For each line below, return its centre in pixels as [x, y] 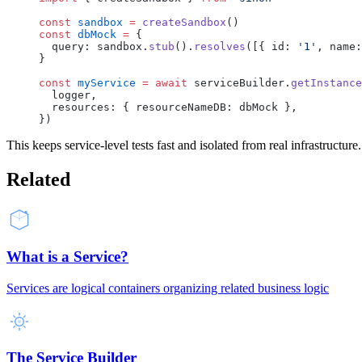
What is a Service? [67, 256]
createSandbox [181, 23]
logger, [74, 95]
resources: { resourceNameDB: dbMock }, [175, 107]
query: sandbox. [100, 47]
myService [103, 83]
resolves [220, 47]
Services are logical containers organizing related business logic [168, 288]
